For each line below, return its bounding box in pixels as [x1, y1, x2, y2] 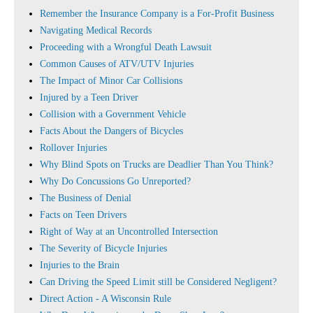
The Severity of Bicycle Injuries [40, 243, 167, 254]
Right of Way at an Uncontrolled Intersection [40, 226, 218, 237]
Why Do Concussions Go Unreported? [40, 176, 191, 187]
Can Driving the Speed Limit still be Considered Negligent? [40, 277, 277, 287]
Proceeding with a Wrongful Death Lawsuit [40, 42, 212, 52]
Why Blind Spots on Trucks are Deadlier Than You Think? [40, 159, 273, 170]
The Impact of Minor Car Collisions [40, 75, 182, 86]
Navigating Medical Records [40, 25, 152, 36]
